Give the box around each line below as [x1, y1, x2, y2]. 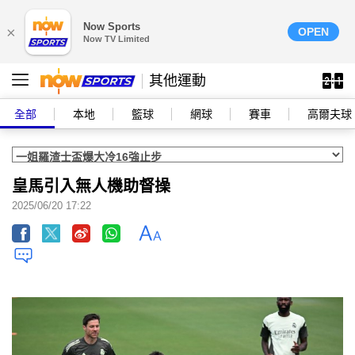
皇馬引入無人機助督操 [12, 177, 170, 195]
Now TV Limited [83, 34, 150, 44]
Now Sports [83, 21, 140, 33]
